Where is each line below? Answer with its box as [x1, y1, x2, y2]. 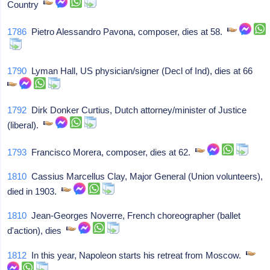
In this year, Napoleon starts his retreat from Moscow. [27, 250, 246, 260]
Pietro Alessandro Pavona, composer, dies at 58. [27, 27, 228, 37]
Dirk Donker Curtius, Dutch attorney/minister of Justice [27, 105, 247, 115]
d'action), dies [7, 225, 67, 236]
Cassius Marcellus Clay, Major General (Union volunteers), [27, 171, 263, 181]
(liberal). [7, 120, 44, 130]
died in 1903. [7, 186, 62, 196]
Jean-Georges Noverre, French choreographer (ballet [27, 210, 241, 221]
